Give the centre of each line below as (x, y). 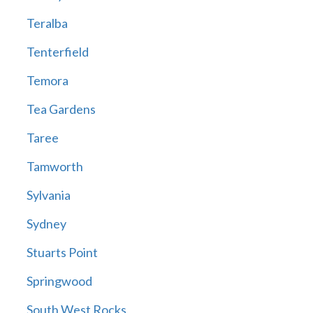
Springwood (59, 281)
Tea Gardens (61, 109)
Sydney (46, 224)
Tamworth (54, 167)
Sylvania (48, 195)
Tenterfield (57, 52)
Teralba (47, 23)
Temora (47, 81)
